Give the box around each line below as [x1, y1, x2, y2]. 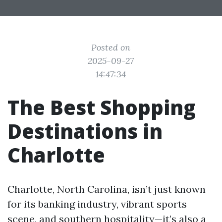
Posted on [91, 42, 131, 53]
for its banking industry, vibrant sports [7, 198, 187, 210]
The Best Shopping [7, 94, 196, 121]
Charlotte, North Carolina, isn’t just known [7, 183, 206, 195]
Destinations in [7, 117, 163, 145]
